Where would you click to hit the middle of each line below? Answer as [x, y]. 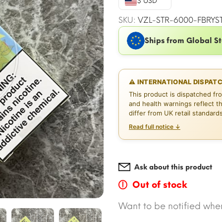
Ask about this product [173, 167]
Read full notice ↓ [155, 127]
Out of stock [160, 185]
